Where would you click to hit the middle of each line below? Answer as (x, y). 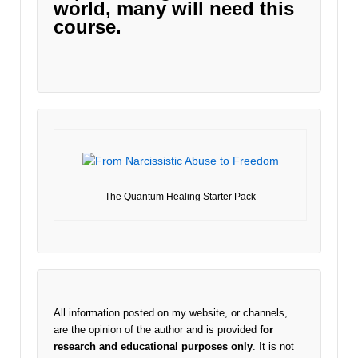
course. (88, 27)
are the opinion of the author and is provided (157, 329)
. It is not (273, 346)
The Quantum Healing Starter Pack (180, 197)
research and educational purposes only (153, 346)
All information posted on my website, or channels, (171, 312)
